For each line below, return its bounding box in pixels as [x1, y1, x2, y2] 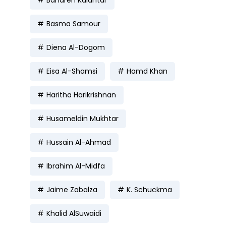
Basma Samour [46, 18, 100, 29]
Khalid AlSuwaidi [46, 208, 101, 218]
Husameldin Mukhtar [46, 113, 119, 124]
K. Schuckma [127, 184, 172, 195]
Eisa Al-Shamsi [46, 66, 97, 76]
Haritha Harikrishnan [46, 89, 116, 100]
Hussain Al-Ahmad [46, 137, 111, 147]
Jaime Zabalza [46, 184, 97, 195]
